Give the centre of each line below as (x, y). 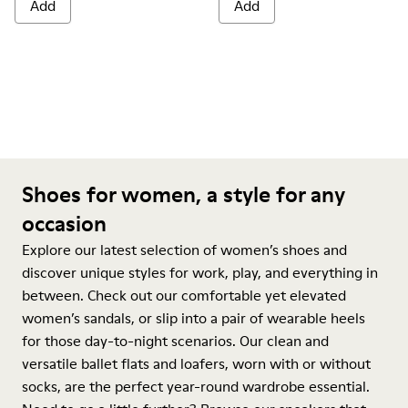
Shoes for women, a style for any (184, 194)
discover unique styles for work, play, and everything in (200, 272)
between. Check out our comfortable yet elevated (184, 295)
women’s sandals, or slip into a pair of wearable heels (194, 318)
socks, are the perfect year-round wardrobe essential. (196, 386)
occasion (64, 224)
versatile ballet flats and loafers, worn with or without (196, 363)
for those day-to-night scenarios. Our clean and (175, 341)
